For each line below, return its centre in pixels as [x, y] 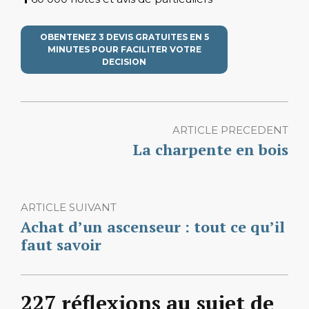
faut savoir [61, 244]
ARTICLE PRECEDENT [230, 130]
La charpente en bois [210, 149]
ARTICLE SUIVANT [69, 207]
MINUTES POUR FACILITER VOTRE [124, 49]
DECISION [124, 61]
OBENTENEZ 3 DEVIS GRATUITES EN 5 [124, 37]
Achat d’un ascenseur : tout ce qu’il [153, 226]
